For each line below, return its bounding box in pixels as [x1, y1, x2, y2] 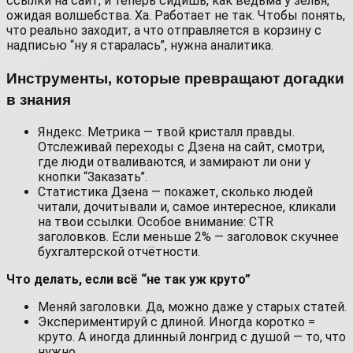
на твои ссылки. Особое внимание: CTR [38, 214, 273, 230]
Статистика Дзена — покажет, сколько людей [38, 184, 313, 200]
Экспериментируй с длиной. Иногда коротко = [38, 314, 315, 330]
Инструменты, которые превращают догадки [6, 67, 344, 89]
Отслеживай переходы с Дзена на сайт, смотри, [38, 139, 325, 155]
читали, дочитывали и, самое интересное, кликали [38, 199, 336, 215]
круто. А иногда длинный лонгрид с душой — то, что [38, 329, 346, 345]
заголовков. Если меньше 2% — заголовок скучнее [38, 229, 339, 245]
